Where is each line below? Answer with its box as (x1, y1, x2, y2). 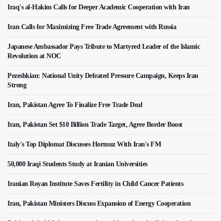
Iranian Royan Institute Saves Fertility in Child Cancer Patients (7, 180, 183, 188)
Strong (7, 81, 26, 89)
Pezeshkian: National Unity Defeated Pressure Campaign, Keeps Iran (7, 72, 198, 80)
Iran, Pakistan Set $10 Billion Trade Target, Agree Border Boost (7, 121, 183, 129)
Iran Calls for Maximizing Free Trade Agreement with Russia (7, 23, 176, 31)
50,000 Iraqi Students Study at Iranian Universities (7, 160, 147, 168)
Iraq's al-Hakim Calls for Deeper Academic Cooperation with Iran (7, 3, 190, 11)
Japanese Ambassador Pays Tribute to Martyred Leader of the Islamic (7, 43, 200, 51)
